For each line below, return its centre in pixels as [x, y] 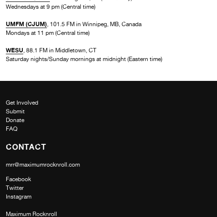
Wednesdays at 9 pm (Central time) [51, 7]
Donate [15, 120]
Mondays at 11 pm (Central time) [48, 33]
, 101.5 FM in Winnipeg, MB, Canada [94, 24]
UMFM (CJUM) [26, 24]
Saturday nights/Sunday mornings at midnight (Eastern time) [84, 59]
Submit [15, 111]
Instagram [19, 196]
